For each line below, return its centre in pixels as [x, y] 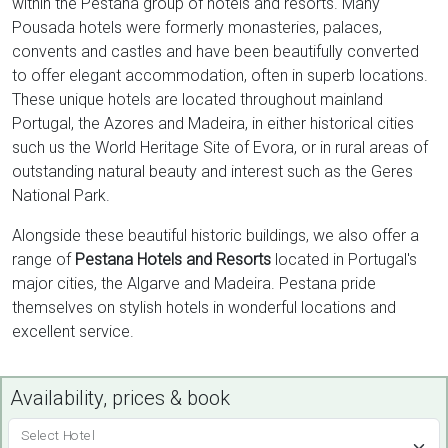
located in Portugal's [344, 259]
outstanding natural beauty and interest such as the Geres [212, 171]
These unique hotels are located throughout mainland [197, 99]
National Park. [63, 195]
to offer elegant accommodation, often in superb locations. [220, 75]
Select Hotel [58, 435]
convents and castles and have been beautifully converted [215, 51]
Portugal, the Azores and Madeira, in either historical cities [213, 123]
